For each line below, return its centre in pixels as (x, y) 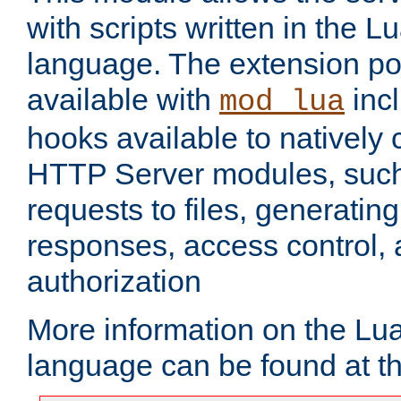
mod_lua (282, 102)
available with (123, 100)
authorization (114, 282)
